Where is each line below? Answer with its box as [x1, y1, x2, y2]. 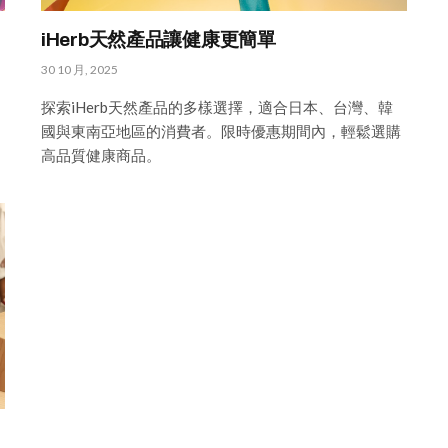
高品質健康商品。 [41, 145, 161, 164]
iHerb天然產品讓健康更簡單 [41, 28, 276, 50]
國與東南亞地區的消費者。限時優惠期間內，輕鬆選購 [41, 121, 401, 140]
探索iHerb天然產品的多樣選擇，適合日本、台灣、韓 [41, 97, 393, 116]
